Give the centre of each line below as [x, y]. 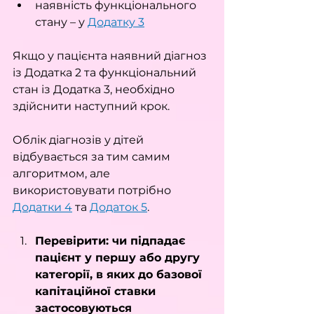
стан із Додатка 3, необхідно [95, 89]
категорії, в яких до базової [120, 274]
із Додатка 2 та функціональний [106, 73]
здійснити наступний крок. [91, 106]
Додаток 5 [118, 207]
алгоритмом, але [63, 173]
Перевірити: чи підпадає [112, 241]
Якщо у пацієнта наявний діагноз [111, 56]
